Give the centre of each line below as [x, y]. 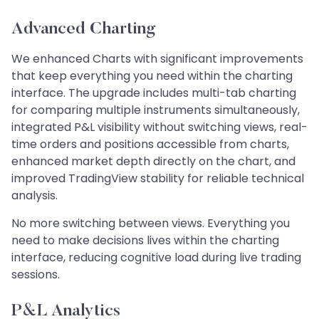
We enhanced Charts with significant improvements [157, 58]
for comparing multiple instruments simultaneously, [156, 110]
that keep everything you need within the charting [152, 75]
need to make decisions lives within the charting [145, 240]
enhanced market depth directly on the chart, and [153, 161]
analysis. [35, 195]
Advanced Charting [84, 29]
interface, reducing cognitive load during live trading [156, 257]
